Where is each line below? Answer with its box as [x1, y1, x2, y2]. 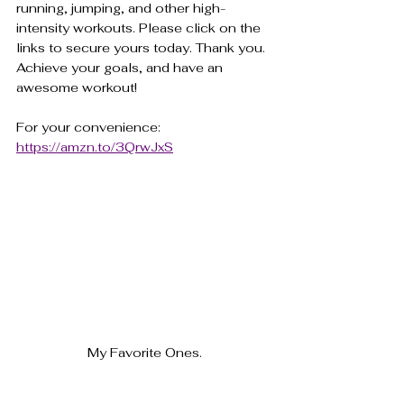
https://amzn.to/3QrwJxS [16, 138, 173, 155]
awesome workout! [16, 78, 137, 96]
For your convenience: [16, 118, 164, 135]
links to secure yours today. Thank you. [16, 39, 269, 56]
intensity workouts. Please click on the [16, 19, 264, 36]
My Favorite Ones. [87, 344, 202, 361]
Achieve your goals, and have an [16, 59, 226, 76]
